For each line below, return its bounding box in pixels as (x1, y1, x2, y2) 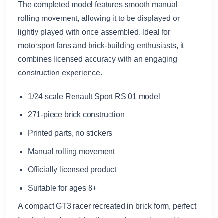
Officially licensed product (28, 165, 116, 174)
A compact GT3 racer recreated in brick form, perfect (18, 202, 196, 211)
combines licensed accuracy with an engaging (18, 54, 177, 63)
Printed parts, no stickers (28, 128, 112, 137)
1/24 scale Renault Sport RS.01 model (28, 92, 160, 101)
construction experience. (18, 68, 102, 77)
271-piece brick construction (28, 110, 125, 119)
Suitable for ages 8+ (28, 183, 97, 192)
